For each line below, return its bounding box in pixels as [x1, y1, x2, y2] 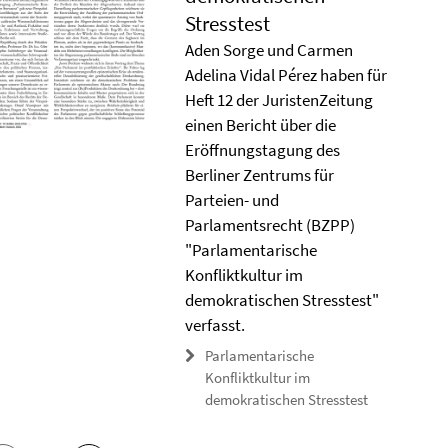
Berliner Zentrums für [184, 164, 334, 186]
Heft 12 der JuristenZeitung [184, 89, 373, 111]
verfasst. [184, 314, 245, 336]
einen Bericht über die [184, 114, 336, 136]
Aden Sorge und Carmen [184, 39, 353, 61]
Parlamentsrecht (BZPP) [184, 214, 355, 236]
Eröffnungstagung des [184, 139, 340, 161]
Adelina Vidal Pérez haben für [184, 64, 387, 86]
